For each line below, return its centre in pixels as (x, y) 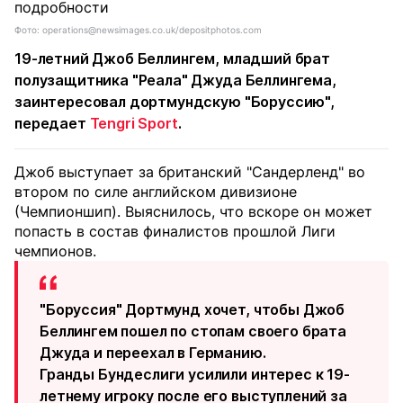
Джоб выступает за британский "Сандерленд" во (190, 172)
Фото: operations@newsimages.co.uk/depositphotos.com (138, 30)
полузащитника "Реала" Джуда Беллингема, (175, 80)
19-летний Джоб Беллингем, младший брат (172, 58)
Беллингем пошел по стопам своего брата (193, 331)
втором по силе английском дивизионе (156, 192)
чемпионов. (55, 251)
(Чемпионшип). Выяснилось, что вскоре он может (193, 211)
